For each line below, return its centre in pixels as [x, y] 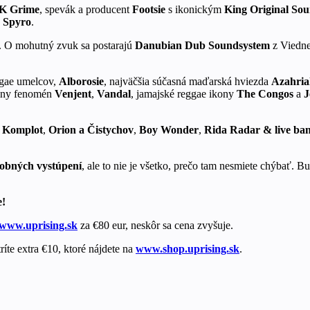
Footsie [150, 9]
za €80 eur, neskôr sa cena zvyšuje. [155, 225]
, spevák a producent [86, 9]
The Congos [265, 93]
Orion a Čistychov [91, 129]
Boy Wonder [169, 129]
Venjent [73, 93]
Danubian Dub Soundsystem [202, 45]
